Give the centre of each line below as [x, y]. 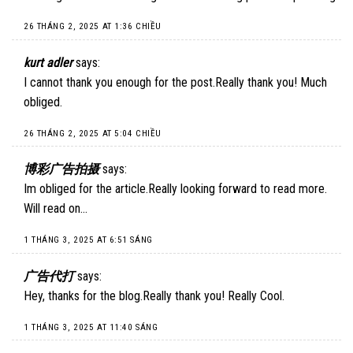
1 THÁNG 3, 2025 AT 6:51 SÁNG [88, 240]
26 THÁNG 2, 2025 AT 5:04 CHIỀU [93, 133]
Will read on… [56, 209]
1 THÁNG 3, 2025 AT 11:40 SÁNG [91, 327]
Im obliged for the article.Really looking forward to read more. [175, 189]
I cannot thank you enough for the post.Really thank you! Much [175, 83]
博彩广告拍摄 [61, 169]
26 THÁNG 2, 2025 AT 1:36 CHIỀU [93, 27]
